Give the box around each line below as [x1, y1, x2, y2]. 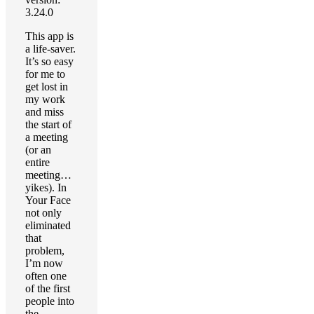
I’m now [25, 257, 63, 269]
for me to [25, 68, 65, 80]
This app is [25, 30, 74, 42]
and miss [25, 106, 64, 118]
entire [25, 156, 50, 168]
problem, [25, 245, 64, 257]
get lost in [25, 81, 68, 93]
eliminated [25, 219, 71, 231]
